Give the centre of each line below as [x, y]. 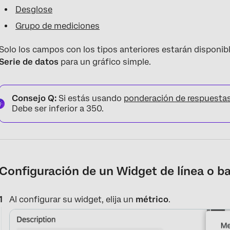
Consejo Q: [34, 98]
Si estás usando [90, 98]
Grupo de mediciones [58, 26]
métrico [152, 199]
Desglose [34, 9]
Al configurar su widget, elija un [73, 199]
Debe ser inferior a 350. [58, 108]
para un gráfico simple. [105, 62]
